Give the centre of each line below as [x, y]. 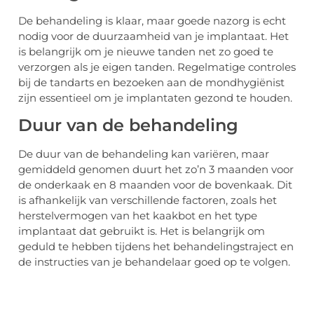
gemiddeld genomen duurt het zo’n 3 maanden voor [156, 170]
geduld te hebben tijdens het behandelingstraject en [156, 247]
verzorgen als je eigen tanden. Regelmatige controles [157, 67]
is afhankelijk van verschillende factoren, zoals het [148, 200]
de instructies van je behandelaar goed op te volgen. [154, 262]
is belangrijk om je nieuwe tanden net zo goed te [146, 51]
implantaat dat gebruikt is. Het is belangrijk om [142, 231]
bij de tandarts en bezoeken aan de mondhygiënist [151, 82]
